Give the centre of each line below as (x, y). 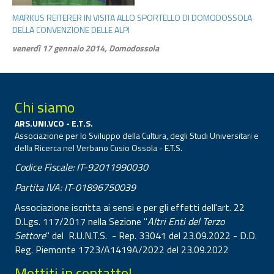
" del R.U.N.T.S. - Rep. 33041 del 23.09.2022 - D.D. (151, 236)
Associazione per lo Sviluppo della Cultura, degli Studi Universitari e (137, 136)
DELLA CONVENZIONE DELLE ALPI (71, 30)
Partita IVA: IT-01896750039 (75, 187)
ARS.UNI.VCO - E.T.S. (54, 124)
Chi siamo (45, 107)
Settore (30, 236)
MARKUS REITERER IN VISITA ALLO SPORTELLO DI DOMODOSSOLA (132, 18)
